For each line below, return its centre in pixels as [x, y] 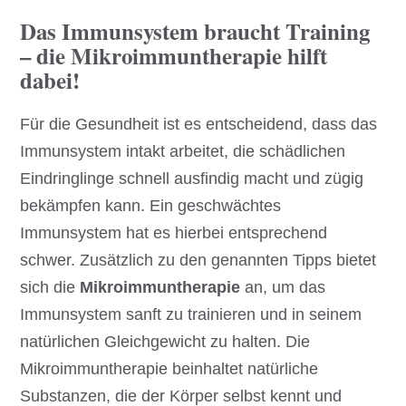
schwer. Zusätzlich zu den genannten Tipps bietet [198, 261]
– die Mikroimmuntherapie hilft [174, 56]
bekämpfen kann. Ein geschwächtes [151, 206]
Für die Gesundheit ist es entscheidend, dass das [199, 125]
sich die [50, 288]
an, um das [283, 288]
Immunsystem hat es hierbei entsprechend [174, 233]
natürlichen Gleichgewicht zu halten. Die [165, 342]
